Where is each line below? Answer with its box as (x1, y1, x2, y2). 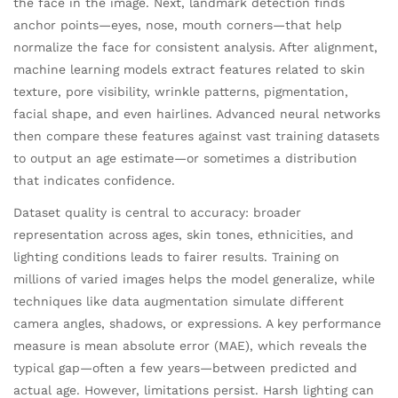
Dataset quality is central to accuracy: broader (13, 205, 301, 220)
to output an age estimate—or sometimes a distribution (13, 150, 357, 165)
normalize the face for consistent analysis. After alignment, (13, 39, 378, 54)
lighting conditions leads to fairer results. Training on (13, 250, 339, 265)
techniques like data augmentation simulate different (13, 294, 344, 309)
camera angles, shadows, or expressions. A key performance (13, 316, 381, 331)
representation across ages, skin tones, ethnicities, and (13, 227, 354, 243)
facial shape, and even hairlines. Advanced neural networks (13, 106, 380, 121)
